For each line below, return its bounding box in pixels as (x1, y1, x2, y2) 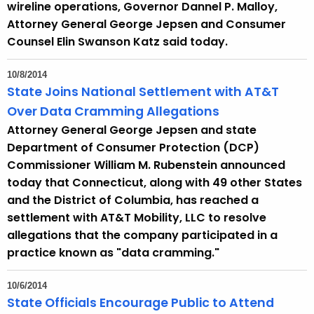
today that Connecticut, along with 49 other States (7, 175, 302, 191)
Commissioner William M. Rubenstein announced (7, 157, 285, 174)
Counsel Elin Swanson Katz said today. (7, 34, 228, 50)
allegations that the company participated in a (7, 227, 278, 244)
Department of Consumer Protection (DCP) (7, 139, 259, 156)
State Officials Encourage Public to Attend (7, 294, 274, 312)
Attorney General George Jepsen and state (7, 122, 257, 139)
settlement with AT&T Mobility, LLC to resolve (7, 210, 266, 226)
